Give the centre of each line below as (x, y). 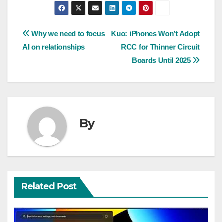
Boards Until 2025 (162, 60)
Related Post (49, 187)
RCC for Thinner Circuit (160, 47)
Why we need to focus (67, 33)
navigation (62, 56)
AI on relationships (54, 47)
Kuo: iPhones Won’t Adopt (155, 33)
